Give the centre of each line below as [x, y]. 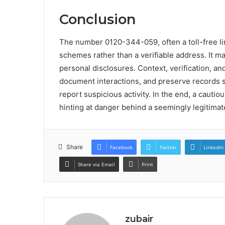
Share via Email [96, 164]
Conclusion [97, 20]
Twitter [168, 147]
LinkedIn [213, 147]
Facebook [121, 147]
